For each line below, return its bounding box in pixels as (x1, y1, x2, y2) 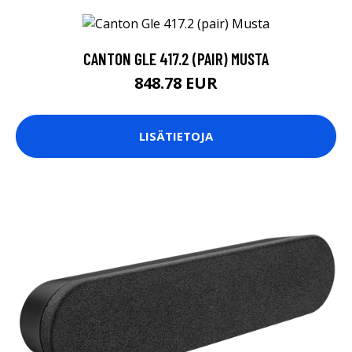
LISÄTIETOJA (139, 128, 213, 145)
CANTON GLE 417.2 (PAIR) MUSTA (83, 48, 269, 68)
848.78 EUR (134, 71, 218, 93)
